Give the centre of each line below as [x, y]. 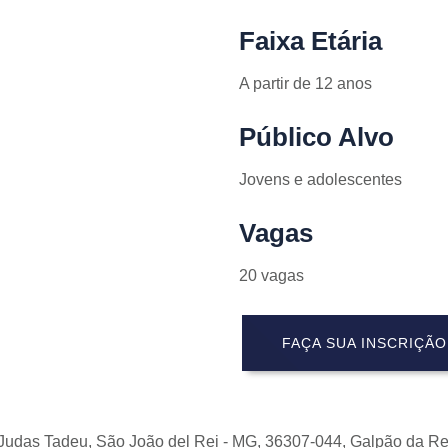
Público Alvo [316, 137]
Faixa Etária [310, 41]
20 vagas [271, 275]
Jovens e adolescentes [320, 179]
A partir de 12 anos [305, 83]
